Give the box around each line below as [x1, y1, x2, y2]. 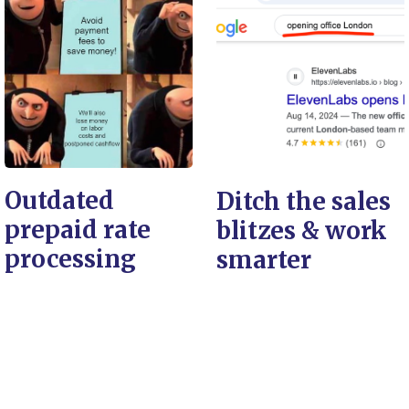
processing [5, 243, 136, 274]
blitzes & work [216, 215, 387, 246]
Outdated [5, 184, 114, 215]
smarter [216, 245, 311, 275]
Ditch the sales [216, 186, 391, 216]
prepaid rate [5, 214, 151, 245]
